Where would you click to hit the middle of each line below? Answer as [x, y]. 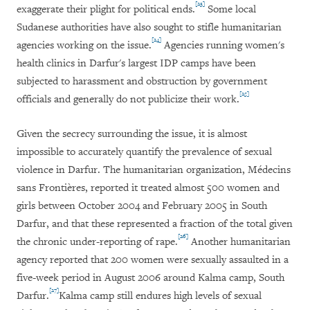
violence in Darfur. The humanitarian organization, [132, 170]
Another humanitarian [239, 242]
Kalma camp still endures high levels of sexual [160, 296]
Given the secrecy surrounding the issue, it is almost [132, 134]
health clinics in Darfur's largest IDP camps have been [136, 64]
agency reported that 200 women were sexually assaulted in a [153, 260]
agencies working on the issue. [84, 46]
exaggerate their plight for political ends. [106, 10]
